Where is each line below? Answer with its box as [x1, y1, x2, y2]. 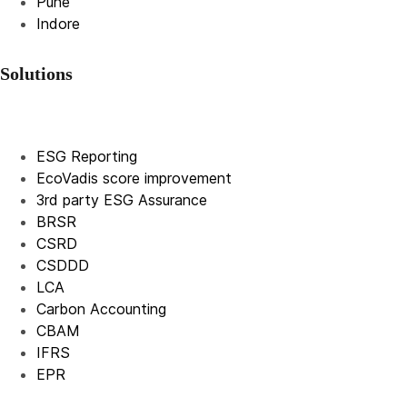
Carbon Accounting [36, 300, 166, 318]
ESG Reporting [36, 147, 137, 165]
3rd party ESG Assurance [36, 191, 207, 209]
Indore [36, 15, 80, 33]
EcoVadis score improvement [36, 169, 232, 187]
